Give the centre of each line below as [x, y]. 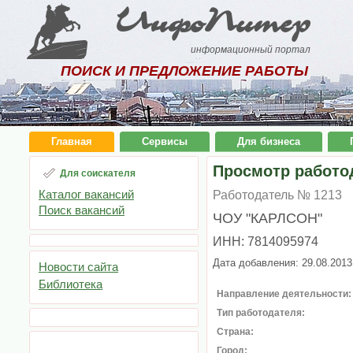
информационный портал [251, 50]
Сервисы [165, 141]
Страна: [235, 332]
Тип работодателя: [261, 313]
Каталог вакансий [86, 194]
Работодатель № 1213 [277, 195]
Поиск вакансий [82, 210]
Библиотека [71, 284]
